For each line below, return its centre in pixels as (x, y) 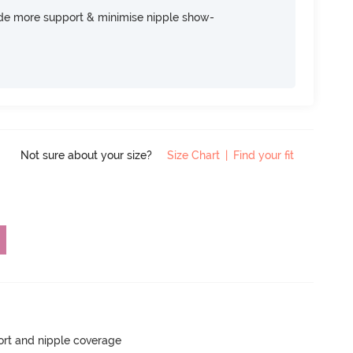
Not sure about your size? (88, 155)
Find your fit (264, 155)
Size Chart (193, 155)
